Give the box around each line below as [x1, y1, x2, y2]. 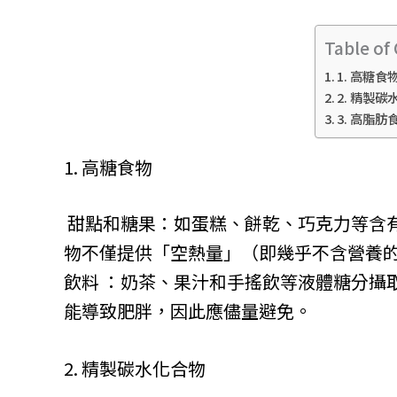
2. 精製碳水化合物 [64, 354, 206, 381]
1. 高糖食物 [64, 153, 152, 180]
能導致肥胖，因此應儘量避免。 [64, 297, 312, 323]
